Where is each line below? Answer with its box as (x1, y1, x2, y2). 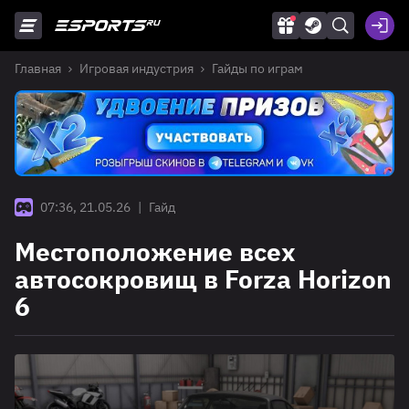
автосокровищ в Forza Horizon (15, 262, 392, 297)
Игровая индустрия (79, 60, 194, 77)
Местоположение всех (15, 235, 296, 269)
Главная (15, 60, 61, 77)
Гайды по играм (212, 60, 303, 77)
